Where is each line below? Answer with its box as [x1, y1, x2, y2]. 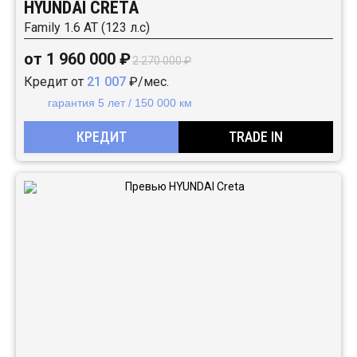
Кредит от [24, 74, 87, 89]
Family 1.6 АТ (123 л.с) [24, 20, 150, 35]
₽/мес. [126, 74, 169, 89]
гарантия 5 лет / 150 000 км [48, 96, 192, 109]
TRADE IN [229, 128, 283, 145]
